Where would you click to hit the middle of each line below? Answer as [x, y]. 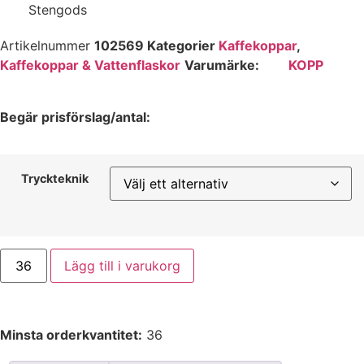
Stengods [58, 10]
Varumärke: [223, 65]
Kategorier [181, 45]
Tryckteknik [55, 179]
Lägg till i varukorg [123, 265]
